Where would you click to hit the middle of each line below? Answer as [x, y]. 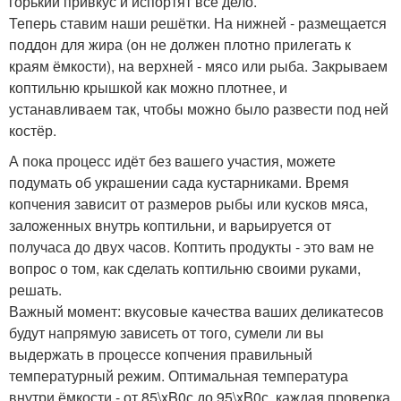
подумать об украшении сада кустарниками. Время [179, 182]
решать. [35, 289]
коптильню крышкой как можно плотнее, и [148, 87]
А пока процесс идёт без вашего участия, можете [172, 160]
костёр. [33, 130]
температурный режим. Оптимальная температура [179, 375]
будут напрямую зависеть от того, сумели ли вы [166, 332]
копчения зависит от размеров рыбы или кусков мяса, [188, 203]
